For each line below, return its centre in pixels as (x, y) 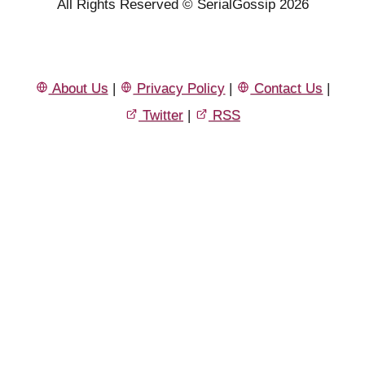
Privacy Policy (179, 88)
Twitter (161, 115)
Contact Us (287, 88)
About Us (78, 88)
